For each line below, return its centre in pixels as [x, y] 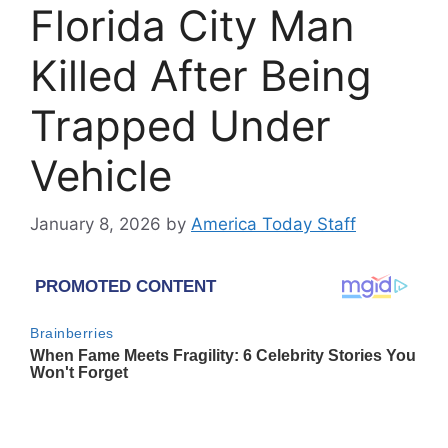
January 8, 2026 [95, 224]
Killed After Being [201, 75]
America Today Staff [273, 224]
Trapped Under [180, 125]
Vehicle [101, 175]
